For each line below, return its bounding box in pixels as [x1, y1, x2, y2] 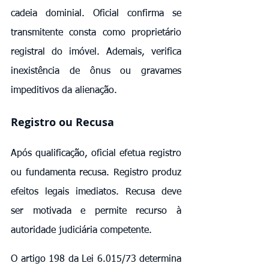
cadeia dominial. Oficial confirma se [11, 8, 181, 19]
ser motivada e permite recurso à [11, 206, 181, 216]
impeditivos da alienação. [11, 85, 117, 95]
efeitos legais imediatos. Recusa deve [11, 187, 181, 197]
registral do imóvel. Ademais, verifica [11, 47, 181, 57]
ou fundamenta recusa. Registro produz [11, 168, 181, 178]
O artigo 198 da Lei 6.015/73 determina [11, 254, 181, 264]
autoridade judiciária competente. [11, 225, 152, 235]
